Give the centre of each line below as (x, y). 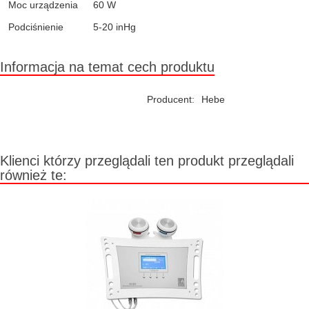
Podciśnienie (36, 27)
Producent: (171, 99)
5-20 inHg (114, 27)
